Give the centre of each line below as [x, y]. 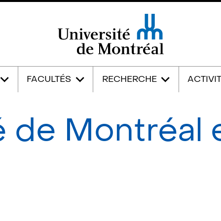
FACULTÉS [49, 79]
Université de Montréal [110, 59]
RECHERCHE [129, 79]
